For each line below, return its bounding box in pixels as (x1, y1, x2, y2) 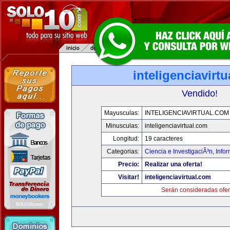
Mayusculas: (104, 109, 139, 117)
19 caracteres (145, 135, 183, 142)
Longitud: (113, 135, 139, 142)
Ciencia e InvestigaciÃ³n (145, 148, 213, 155)
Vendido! (182, 88, 218, 99)
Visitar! (118, 174, 139, 181)
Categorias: (107, 148, 139, 155)
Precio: (118, 161, 139, 168)
